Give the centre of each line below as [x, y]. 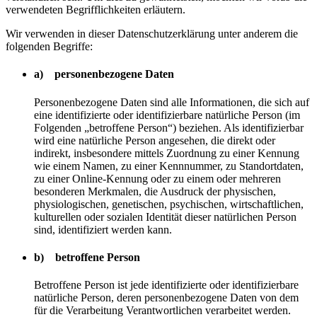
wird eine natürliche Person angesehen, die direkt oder [155, 140]
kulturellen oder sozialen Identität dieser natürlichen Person [165, 217]
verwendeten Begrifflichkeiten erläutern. [96, 10]
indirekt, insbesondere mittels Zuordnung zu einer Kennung [167, 153]
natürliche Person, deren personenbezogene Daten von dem [166, 298]
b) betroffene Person [87, 257]
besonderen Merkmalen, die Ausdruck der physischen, [155, 191]
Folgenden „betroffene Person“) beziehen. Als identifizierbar [169, 127]
